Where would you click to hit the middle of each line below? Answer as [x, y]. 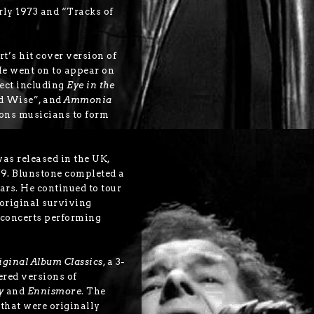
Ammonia [88, 100]
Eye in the [91, 86]
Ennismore [54, 292]
